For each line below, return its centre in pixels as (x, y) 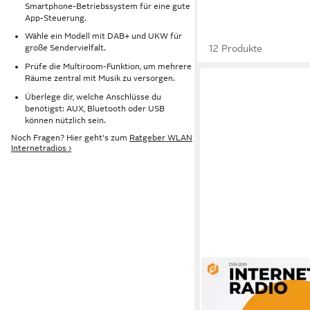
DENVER (229, 272)
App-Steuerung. (56, 18)
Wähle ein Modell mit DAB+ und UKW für (103, 36)
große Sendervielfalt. (65, 48)
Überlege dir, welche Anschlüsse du (93, 97)
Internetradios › (41, 148)
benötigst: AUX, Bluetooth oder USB (95, 108)
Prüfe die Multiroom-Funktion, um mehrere (108, 66)
